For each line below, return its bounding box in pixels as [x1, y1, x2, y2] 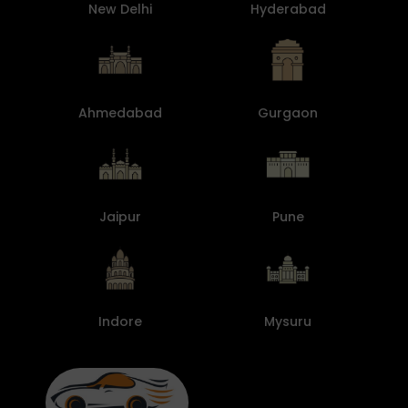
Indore [98, 311, 142, 331]
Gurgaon [258, 104, 318, 123]
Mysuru [264, 311, 311, 331]
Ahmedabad [78, 104, 162, 123]
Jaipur [99, 208, 141, 227]
